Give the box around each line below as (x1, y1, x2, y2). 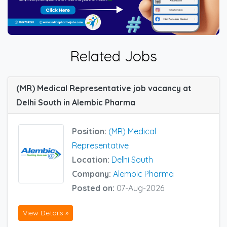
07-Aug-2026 (117, 182, 164, 193)
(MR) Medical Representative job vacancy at (16, 83, 192, 93)
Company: (72, 168, 113, 179)
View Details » (23, 208, 68, 218)
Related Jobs (70, 46, 157, 65)
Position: (72, 126, 108, 136)
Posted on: (72, 182, 117, 193)
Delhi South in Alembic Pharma (16, 97, 135, 107)
